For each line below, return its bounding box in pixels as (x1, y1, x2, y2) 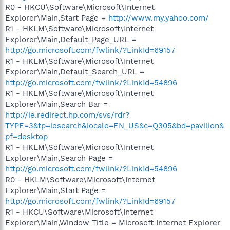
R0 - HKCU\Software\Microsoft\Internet (5, 3, 155, 12)
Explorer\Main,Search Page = (5, 154, 113, 163)
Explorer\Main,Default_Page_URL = (5, 35, 136, 44)
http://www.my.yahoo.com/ (108, 13, 209, 23)
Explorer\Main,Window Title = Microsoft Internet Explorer (5, 218, 220, 227)
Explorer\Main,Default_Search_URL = (5, 67, 144, 76)
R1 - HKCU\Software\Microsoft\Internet (5, 207, 153, 217)
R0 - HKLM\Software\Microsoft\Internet (5, 175, 155, 184)
